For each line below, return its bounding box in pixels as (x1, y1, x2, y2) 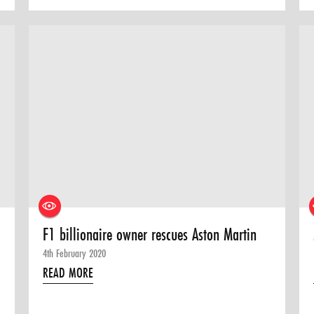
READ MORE (43, 263, 94, 282)
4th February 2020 (43, 245, 107, 261)
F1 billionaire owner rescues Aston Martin (43, 222, 257, 246)
